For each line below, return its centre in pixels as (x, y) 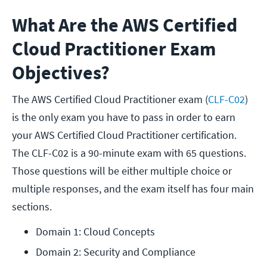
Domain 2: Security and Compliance (117, 252)
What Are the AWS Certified (125, 25)
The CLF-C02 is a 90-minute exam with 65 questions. (129, 153)
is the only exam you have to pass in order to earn (124, 117)
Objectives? (61, 73)
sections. (32, 207)
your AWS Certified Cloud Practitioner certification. (124, 135)
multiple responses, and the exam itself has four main (133, 189)
